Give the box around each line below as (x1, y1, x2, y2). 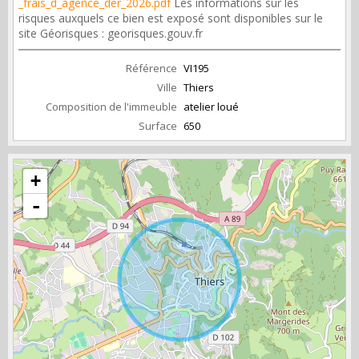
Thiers (184, 80, 214, 95)
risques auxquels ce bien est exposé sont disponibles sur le (18, 10, 323, 26)
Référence (126, 61, 177, 75)
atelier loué (184, 99, 239, 114)
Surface (139, 119, 177, 133)
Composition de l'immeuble (46, 99, 177, 114)
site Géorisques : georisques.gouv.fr (18, 26, 203, 41)
